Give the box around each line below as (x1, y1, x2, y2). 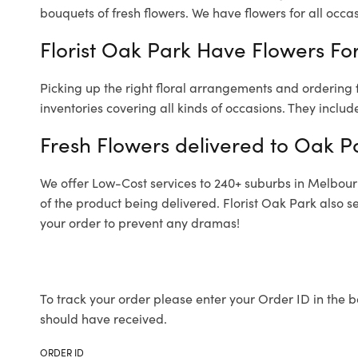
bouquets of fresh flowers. (40, 3, 189, 21)
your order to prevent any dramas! (40, 213, 240, 231)
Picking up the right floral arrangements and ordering (40, 78, 356, 96)
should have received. (40, 309, 167, 327)
